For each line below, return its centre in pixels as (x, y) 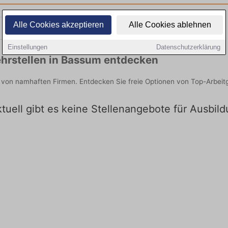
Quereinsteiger (166, 28)
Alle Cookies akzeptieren (58, 25)
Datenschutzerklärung (188, 47)
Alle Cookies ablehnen (170, 25)
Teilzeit (62, 28)
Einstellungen (27, 47)
